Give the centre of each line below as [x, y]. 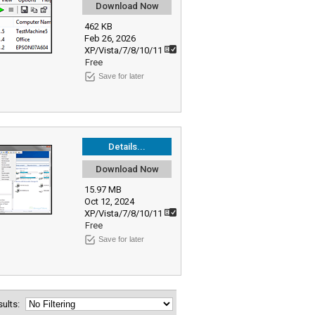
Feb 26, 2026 [110, 38]
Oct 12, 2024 [109, 201]
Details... [127, 147]
